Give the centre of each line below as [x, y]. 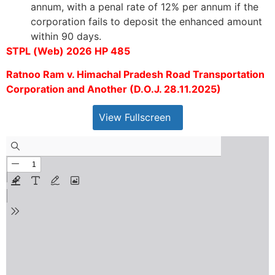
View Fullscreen [134, 118]
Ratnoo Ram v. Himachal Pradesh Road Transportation [135, 75]
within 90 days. [66, 36]
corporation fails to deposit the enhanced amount [146, 21]
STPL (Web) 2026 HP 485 [68, 51]
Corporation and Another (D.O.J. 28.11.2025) [114, 89]
